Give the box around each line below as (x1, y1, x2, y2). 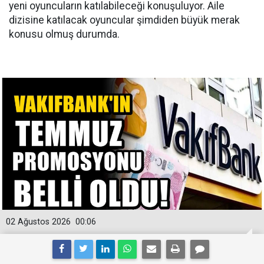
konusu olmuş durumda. (9, 28, 120, 40)
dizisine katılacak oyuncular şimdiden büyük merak (9, 14, 240, 26)
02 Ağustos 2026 (6, 216, 71, 227)
